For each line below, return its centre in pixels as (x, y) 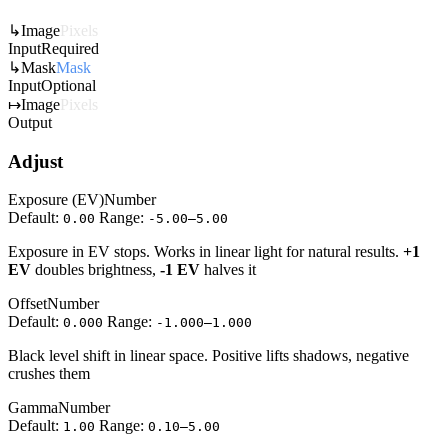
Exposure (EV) (56, 200)
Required (70, 48)
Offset (27, 304)
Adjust (35, 161)
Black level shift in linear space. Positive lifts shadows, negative (208, 356)
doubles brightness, (95, 270)
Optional (68, 85)
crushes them (49, 374)
